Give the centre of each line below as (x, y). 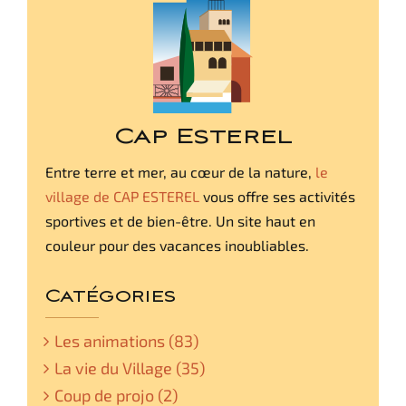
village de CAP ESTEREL (122, 196)
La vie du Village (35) (129, 367)
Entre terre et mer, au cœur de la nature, (180, 171)
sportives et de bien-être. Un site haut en (180, 220)
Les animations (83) (126, 340)
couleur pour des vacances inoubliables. (177, 245)
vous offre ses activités (277, 196)
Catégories (111, 296)
